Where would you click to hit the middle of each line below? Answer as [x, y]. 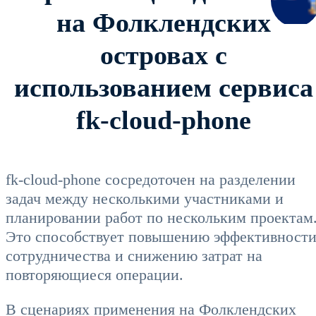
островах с [164, 55]
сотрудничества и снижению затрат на [134, 255]
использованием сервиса [164, 87]
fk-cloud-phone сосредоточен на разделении [151, 179]
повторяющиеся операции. [95, 274]
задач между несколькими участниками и [145, 198]
